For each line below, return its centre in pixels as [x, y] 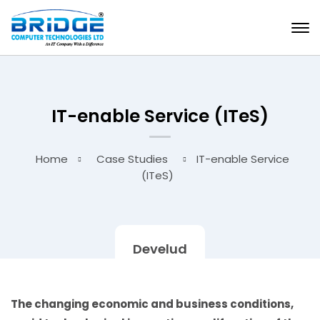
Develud [160, 249]
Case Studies [132, 159]
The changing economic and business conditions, [152, 304]
